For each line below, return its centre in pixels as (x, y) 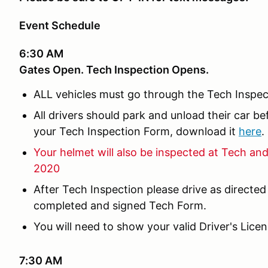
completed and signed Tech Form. (120, 205)
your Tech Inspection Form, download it (136, 131)
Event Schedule (60, 25)
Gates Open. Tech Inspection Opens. (114, 70)
